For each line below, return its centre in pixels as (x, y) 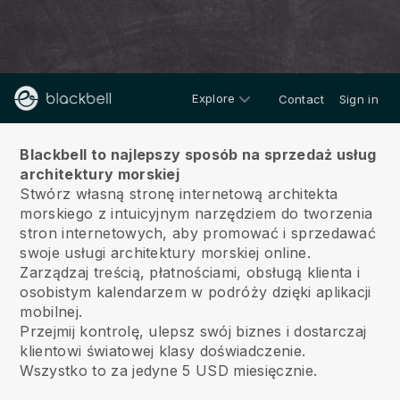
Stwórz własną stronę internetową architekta (179, 194)
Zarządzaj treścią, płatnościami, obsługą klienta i (190, 272)
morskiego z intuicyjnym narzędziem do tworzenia (196, 213)
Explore (214, 98)
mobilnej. (51, 312)
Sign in (358, 99)
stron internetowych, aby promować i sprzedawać (198, 233)
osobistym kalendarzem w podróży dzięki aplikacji (196, 292)
